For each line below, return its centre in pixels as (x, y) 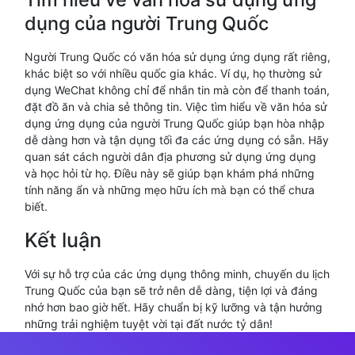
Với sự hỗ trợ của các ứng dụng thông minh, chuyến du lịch (177, 274)
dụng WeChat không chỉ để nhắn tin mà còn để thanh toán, (177, 90)
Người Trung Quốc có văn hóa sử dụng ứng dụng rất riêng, (177, 57)
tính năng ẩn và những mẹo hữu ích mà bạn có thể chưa (170, 190)
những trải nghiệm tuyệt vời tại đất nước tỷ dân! (149, 324)
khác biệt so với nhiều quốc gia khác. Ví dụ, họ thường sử (173, 73)
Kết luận (63, 240)
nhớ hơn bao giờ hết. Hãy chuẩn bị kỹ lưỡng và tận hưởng (174, 307)
